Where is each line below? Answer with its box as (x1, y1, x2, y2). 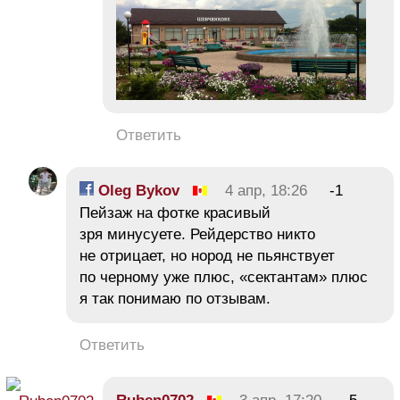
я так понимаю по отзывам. (79, 289, 271, 307)
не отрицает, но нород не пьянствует (79, 246, 335, 264)
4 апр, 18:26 (225, 181, 307, 199)
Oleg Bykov (94, 181, 179, 199)
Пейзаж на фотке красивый (79, 204, 271, 221)
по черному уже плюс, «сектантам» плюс (79, 268, 368, 286)
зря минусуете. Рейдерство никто (79, 225, 315, 243)
